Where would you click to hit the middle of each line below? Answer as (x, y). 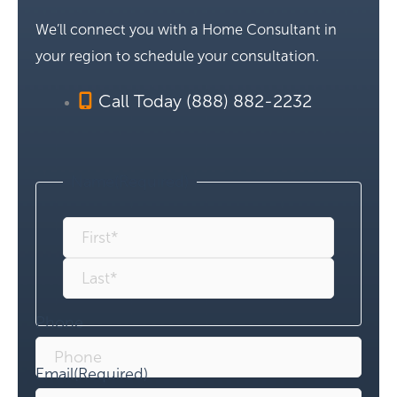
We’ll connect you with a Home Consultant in (186, 29)
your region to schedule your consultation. (177, 56)
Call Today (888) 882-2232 (206, 101)
